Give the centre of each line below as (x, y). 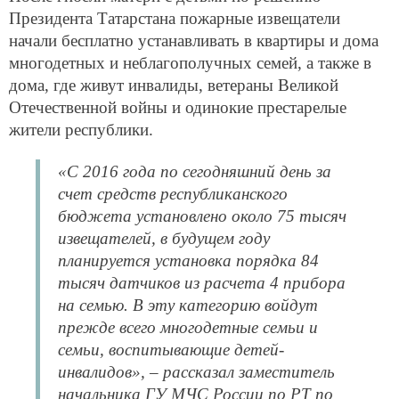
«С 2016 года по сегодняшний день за (195, 172)
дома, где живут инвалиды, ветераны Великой (174, 85)
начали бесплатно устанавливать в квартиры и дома (194, 41)
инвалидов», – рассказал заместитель (196, 372)
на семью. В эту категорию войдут (188, 305)
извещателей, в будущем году (164, 239)
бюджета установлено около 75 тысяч (202, 216)
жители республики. (81, 130)
